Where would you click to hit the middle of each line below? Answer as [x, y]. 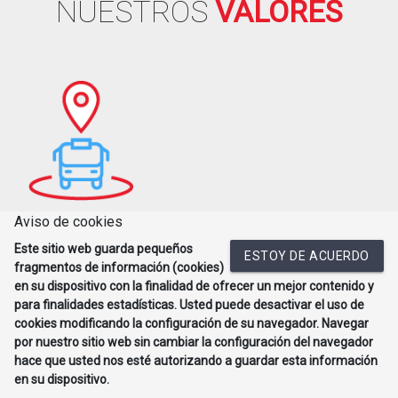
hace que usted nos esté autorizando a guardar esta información [196, 361]
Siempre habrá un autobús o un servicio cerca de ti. [171, 266]
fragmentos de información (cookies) [119, 267]
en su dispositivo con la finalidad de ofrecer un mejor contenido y [194, 286]
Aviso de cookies [68, 222]
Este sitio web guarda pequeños [103, 249]
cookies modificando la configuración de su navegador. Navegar [191, 323]
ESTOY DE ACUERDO [307, 256]
